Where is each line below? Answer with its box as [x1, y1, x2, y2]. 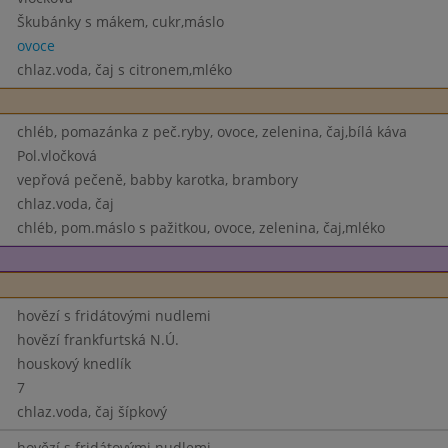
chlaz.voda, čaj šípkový [16, 402, 167, 421]
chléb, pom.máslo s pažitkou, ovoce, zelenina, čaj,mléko [16, 218, 385, 237]
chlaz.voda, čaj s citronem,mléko [16, 60, 232, 79]
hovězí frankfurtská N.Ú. [16, 330, 179, 349]
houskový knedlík [16, 354, 131, 373]
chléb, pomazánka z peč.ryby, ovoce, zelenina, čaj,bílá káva [16, 122, 407, 141]
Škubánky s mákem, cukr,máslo [16, 12, 224, 31]
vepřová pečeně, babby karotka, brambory [16, 170, 298, 189]
